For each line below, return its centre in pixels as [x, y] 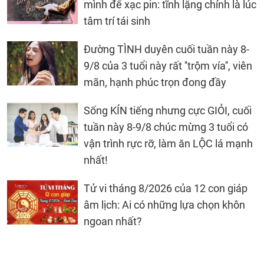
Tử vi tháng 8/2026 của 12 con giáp [166, 188]
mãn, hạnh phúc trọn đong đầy [155, 82]
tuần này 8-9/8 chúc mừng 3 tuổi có [166, 127]
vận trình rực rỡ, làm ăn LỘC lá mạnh [168, 143]
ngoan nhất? [113, 221]
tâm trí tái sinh [117, 21]
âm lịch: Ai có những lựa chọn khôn [164, 204]
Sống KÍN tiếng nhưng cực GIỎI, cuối [168, 110]
